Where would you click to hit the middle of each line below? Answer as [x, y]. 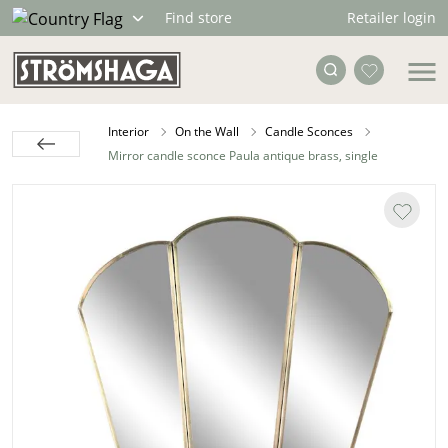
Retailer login [391, 17]
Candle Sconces [309, 131]
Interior [128, 131]
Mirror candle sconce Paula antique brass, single [243, 155]
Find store [198, 18]
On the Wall [207, 131]
